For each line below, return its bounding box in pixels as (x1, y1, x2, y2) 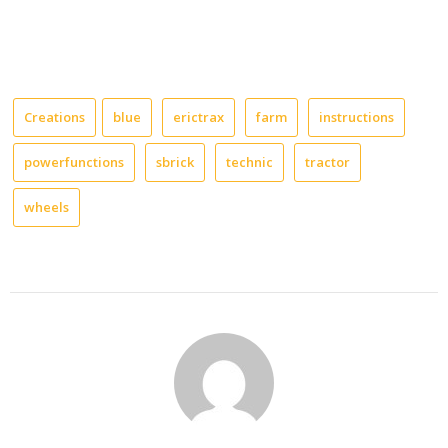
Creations (24, 107, 85, 126)
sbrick (156, 152, 194, 171)
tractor (305, 152, 350, 171)
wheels (24, 197, 69, 216)
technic (226, 152, 273, 171)
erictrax (173, 107, 224, 126)
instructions (319, 107, 394, 126)
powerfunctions (24, 152, 124, 171)
